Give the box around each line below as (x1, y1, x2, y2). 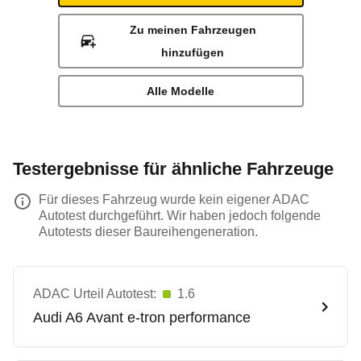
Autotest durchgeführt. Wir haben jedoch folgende (39, 209, 321, 222)
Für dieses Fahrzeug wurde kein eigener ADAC (39, 193, 309, 206)
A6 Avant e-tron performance (65, 309, 251, 326)
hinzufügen (161, 46, 225, 59)
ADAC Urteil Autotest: (33, 287, 156, 301)
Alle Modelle (147, 85, 214, 98)
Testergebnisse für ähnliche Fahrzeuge (13, 159, 334, 179)
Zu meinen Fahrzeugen (129, 23, 256, 36)
